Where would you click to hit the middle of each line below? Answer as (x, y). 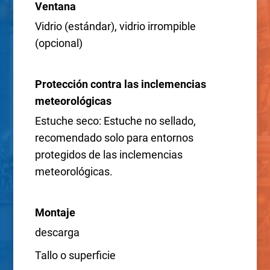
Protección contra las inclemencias (120, 84)
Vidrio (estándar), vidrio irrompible (115, 26)
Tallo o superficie (75, 255)
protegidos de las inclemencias (108, 154)
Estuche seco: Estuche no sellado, (115, 121)
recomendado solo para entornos (114, 137)
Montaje (55, 212)
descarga (57, 232)
